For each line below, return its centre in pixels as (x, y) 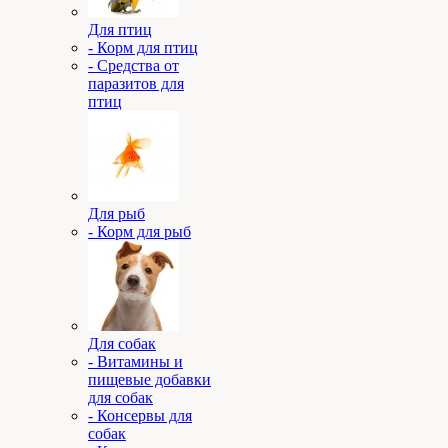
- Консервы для (140, 415)
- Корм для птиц (143, 47)
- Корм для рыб (139, 231)
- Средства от (133, 65)
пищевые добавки (149, 379)
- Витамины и (135, 361)
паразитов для (136, 83)
